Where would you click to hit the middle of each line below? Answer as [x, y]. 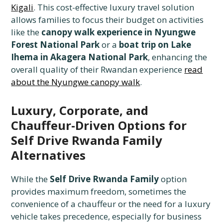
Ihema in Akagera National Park [80, 57]
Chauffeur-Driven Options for [99, 125]
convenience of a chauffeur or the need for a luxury [111, 204]
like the [26, 32]
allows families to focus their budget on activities [108, 20]
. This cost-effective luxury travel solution [114, 7]
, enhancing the [178, 57]
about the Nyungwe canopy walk [76, 82]
